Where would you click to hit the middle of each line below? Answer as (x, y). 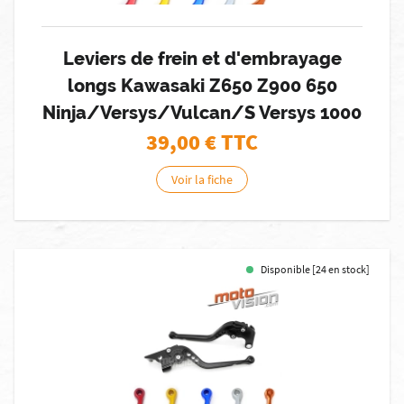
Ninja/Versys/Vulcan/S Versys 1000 (202, 113)
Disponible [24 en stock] (315, 269)
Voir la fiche (202, 179)
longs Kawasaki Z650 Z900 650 (202, 86)
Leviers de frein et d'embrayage (202, 59)
